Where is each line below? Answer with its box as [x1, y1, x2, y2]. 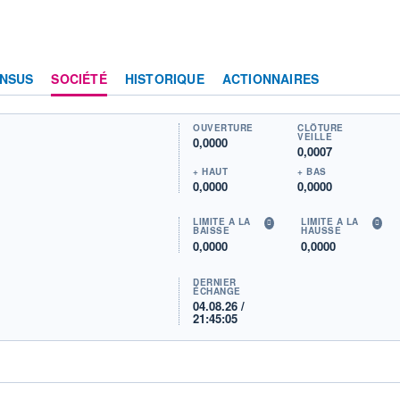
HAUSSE [301, 224, 342, 237]
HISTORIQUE [124, 69, 204, 87]
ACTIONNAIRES [221, 69, 320, 87]
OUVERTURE [193, 121, 254, 134]
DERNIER [193, 275, 237, 288]
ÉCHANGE [193, 284, 241, 297]
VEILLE [297, 129, 333, 143]
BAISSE [193, 224, 230, 237]
